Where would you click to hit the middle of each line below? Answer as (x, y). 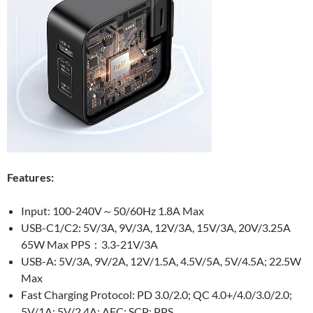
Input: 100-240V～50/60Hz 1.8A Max (112, 211)
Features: (30, 177)
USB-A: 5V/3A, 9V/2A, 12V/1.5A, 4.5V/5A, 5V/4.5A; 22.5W (161, 261)
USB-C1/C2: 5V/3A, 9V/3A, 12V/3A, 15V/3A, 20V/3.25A (156, 228)
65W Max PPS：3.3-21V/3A (89, 245)
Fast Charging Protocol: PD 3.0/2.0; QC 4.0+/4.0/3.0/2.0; (156, 295)
